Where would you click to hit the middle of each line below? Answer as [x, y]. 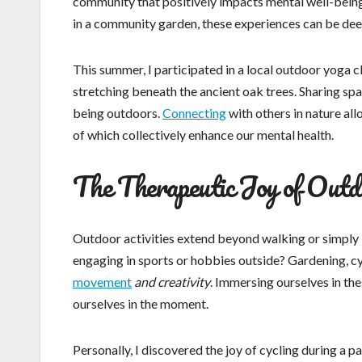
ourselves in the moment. [141, 304]
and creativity [172, 282]
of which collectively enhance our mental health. [203, 135]
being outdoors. [118, 113]
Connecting [194, 113]
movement [102, 282]
